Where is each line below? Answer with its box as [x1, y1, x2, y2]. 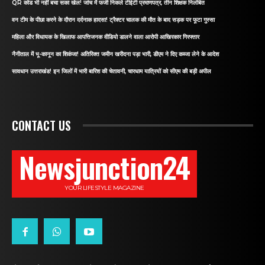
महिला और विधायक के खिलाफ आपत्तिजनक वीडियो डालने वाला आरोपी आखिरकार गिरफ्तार [12, 33, 199, 41]
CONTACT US [12, 117, 71, 134]
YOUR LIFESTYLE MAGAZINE [64, 184, 144, 192]
